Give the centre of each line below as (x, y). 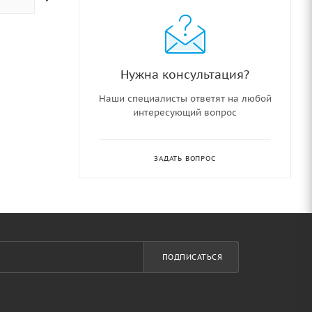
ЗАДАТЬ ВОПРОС (185, 158)
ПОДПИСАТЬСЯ (192, 257)
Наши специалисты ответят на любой (185, 98)
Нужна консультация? (185, 74)
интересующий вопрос (185, 112)
